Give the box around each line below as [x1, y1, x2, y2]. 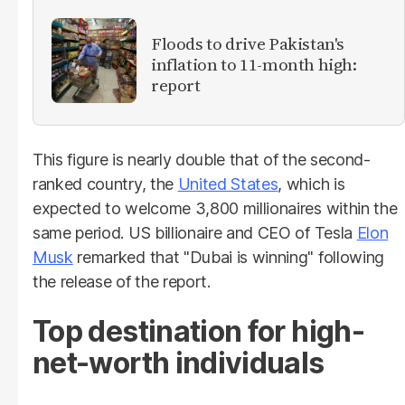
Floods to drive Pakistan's [151, 31, 345, 55]
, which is [278, 174, 345, 194]
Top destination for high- [33, 314, 364, 350]
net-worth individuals [33, 345, 325, 381]
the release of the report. [33, 272, 211, 292]
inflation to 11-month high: [151, 52, 357, 76]
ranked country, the [33, 174, 178, 194]
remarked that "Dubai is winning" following [72, 248, 384, 268]
